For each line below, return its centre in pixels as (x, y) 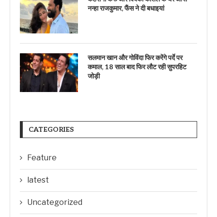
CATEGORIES (51, 129)
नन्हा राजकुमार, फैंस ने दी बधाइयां (126, 8)
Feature (42, 157)
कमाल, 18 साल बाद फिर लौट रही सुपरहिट (137, 67)
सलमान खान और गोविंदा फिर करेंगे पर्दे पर (135, 58)
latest (38, 180)
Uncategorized (55, 202)
